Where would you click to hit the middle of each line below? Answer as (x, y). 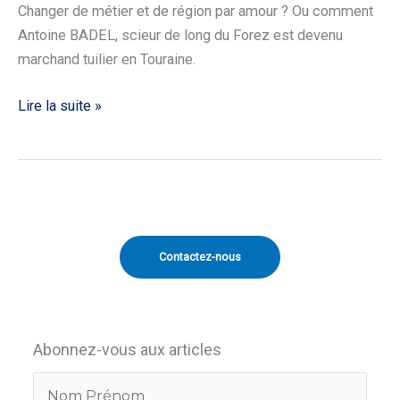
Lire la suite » (60, 106)
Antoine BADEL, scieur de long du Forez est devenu (180, 36)
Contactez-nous (200, 257)
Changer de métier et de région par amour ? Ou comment (196, 12)
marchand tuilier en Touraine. (107, 60)
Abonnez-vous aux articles (127, 350)
